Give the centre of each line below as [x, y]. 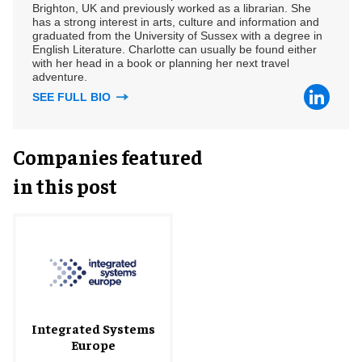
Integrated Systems [93, 328]
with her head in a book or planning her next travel [161, 63]
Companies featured [108, 156]
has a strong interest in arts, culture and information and [176, 21]
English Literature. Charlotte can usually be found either [175, 49]
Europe [93, 344]
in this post [65, 185]
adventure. [60, 76]
